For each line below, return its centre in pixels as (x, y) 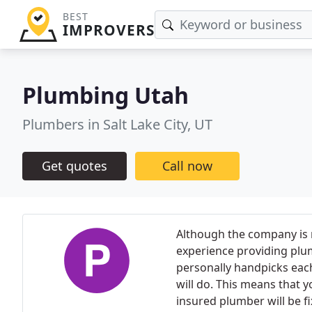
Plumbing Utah (106, 95)
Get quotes (75, 166)
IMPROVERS (108, 30)
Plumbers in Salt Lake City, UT (117, 124)
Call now (187, 166)
